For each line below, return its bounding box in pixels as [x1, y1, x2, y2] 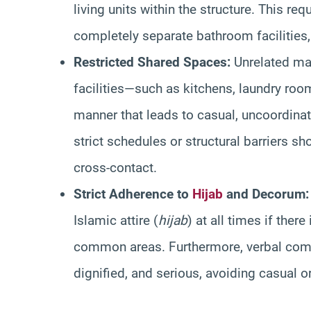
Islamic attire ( [74, 212, 158, 228]
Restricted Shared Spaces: [74, 53, 230, 70]
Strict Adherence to [74, 185, 192, 202]
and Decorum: [223, 185, 309, 202]
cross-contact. [74, 159, 157, 176]
